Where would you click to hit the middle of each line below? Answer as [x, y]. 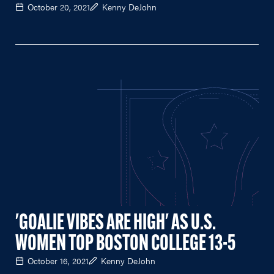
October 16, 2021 [58, 260]
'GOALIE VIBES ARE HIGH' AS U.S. [116, 224]
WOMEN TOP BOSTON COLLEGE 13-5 [125, 244]
